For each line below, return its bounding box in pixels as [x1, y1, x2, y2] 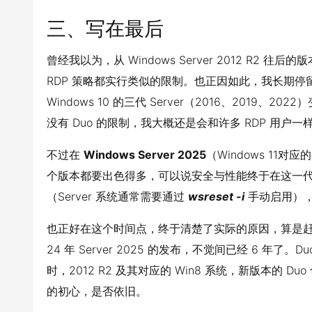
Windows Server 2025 [84, 148, 206, 162]
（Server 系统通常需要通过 [47, 189, 188, 203]
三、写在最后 [47, 17, 164, 40]
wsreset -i [188, 189, 244, 203]
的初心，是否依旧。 [47, 284, 147, 298]
